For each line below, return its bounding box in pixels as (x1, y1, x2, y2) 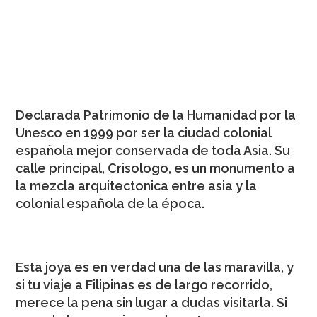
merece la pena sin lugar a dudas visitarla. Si (16, 295, 288, 310)
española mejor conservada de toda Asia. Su (16, 143, 291, 158)
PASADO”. (16, 76, 74, 91)
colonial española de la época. (16, 196, 205, 211)
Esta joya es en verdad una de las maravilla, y (16, 260, 294, 275)
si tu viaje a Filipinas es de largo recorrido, (16, 277, 273, 292)
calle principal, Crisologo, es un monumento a (16, 161, 296, 175)
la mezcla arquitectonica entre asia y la (16, 178, 258, 193)
